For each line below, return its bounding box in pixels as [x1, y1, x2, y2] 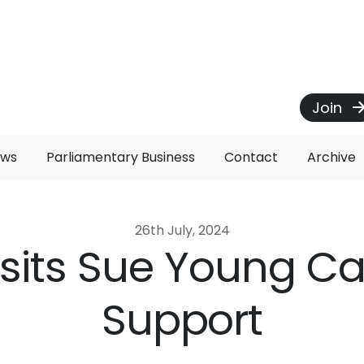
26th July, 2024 [134, 221, 230, 240]
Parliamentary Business [46, 148, 195, 167]
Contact [224, 148, 278, 167]
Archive [307, 148, 356, 167]
